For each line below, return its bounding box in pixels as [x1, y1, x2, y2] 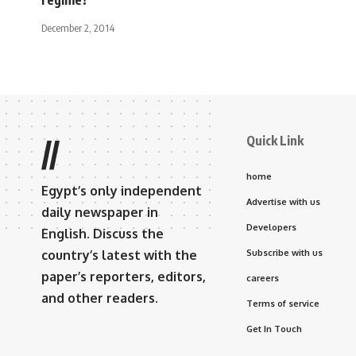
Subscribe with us [246, 246, 323, 258]
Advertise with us [246, 195, 320, 207]
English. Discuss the [41, 225, 164, 242]
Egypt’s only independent [41, 182, 202, 199]
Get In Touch [246, 323, 302, 335]
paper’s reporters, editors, [41, 268, 206, 284]
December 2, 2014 [41, 21, 114, 34]
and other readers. [41, 289, 158, 306]
